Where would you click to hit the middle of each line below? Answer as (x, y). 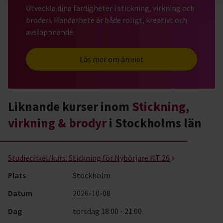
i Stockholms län (154, 123)
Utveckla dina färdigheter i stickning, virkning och (110, 8)
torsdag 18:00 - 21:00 (107, 211)
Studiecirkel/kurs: (38, 158)
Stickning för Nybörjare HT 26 (119, 158)
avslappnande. (50, 32)
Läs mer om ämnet (111, 59)
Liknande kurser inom (70, 107)
